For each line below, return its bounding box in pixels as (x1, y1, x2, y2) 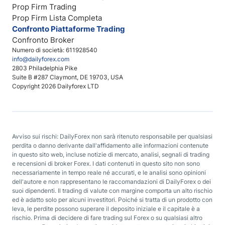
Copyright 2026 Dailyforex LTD (12, 82, 99, 90)
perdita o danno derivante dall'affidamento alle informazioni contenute (12, 142, 208, 149)
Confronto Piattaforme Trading (12, 24, 125, 34)
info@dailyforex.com (12, 55, 69, 63)
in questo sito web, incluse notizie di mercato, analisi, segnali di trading (12, 151, 209, 158)
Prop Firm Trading (12, 2, 76, 12)
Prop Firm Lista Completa (12, 13, 102, 23)
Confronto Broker (12, 35, 74, 45)
